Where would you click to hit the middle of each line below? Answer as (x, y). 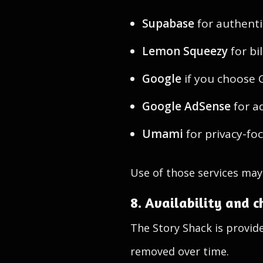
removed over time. (180, 251)
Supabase (168, 23)
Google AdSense (186, 106)
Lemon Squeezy (185, 51)
